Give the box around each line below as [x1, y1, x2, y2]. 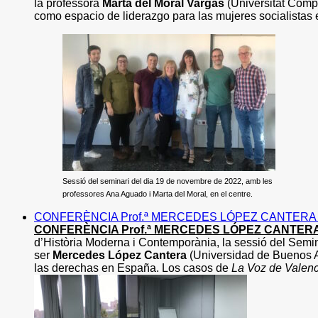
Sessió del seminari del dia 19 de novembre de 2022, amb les [62, 177, 273, 185]
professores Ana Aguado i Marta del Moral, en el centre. [62, 190, 253, 198]
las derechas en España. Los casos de [34, 262, 231, 274]
